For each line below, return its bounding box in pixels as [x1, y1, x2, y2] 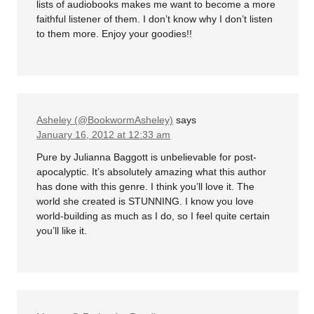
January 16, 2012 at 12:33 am [36, 129, 171, 141]
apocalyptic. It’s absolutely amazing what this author [36, 165, 267, 177]
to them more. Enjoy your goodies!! [36, 28, 193, 40]
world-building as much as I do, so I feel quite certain [36, 210, 271, 221]
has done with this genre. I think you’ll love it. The [36, 180, 255, 192]
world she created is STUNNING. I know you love [36, 195, 254, 207]
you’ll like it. [36, 224, 88, 236]
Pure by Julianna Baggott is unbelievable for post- [36, 151, 257, 163]
